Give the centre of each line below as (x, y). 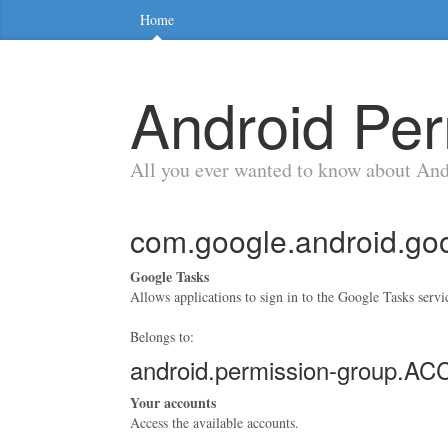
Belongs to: (162, 336)
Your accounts (173, 402)
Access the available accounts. (214, 422)
